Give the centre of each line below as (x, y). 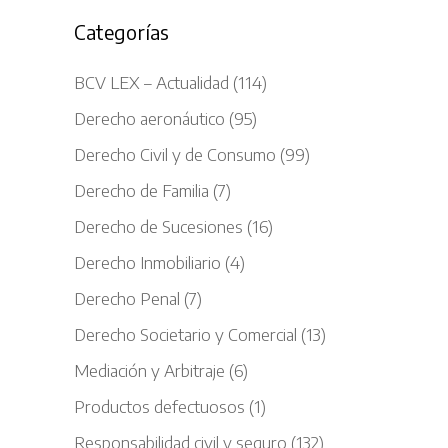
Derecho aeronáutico (149, 117)
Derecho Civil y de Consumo (175, 153)
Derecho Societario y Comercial (185, 333)
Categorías (121, 31)
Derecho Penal (127, 297)
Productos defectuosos (159, 405)
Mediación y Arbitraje (149, 369)
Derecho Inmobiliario (147, 261)
